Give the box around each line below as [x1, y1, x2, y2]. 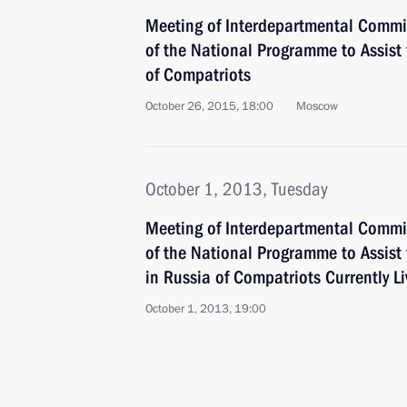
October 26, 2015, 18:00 [145, 98, 273, 114]
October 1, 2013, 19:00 [145, 301, 266, 317]
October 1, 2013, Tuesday [145, 178, 328, 200]
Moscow [296, 98, 338, 114]
